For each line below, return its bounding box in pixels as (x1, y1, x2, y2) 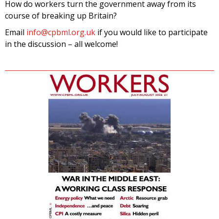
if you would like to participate (95, 26, 208, 38)
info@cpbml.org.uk (26, 26, 95, 38)
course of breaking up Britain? (5, 10, 117, 21)
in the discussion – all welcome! (5, 38, 118, 49)
